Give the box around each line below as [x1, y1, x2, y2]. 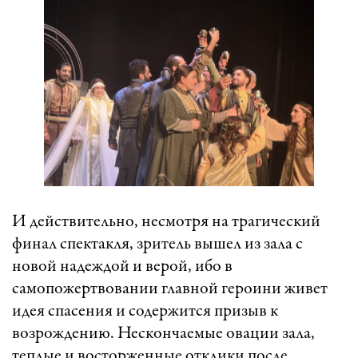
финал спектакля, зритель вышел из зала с [12, 236, 303, 254]
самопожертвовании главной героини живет [12, 280, 328, 299]
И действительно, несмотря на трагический [12, 213, 320, 232]
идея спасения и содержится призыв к [12, 303, 278, 321]
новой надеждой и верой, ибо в [12, 258, 233, 276]
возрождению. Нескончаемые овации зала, [12, 325, 315, 344]
